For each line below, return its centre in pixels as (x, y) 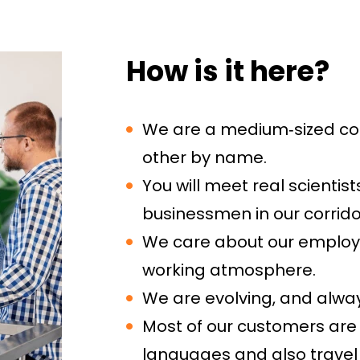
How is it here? (228, 71)
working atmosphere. (229, 270)
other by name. (205, 157)
